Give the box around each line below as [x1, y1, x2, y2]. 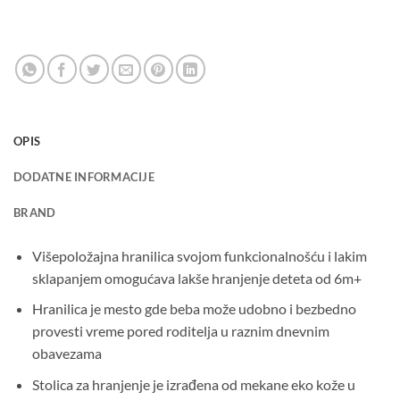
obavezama [31, 345, 102, 362]
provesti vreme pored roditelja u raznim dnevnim [31, 322, 329, 340]
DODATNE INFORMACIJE [13, 169, 154, 184]
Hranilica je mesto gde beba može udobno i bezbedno [31, 300, 356, 318]
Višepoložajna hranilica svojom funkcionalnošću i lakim [31, 246, 367, 264]
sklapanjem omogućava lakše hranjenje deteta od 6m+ [31, 269, 362, 287]
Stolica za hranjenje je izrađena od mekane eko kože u [31, 375, 355, 393]
